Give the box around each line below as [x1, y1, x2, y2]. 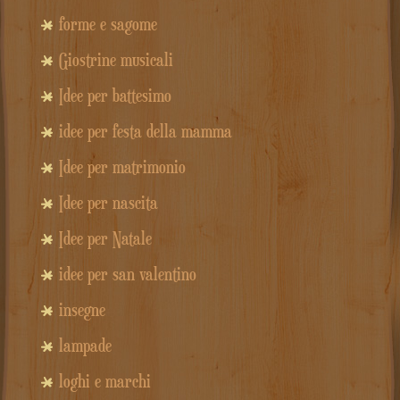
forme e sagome [58, 12, 157, 35]
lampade [58, 334, 112, 356]
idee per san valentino [58, 262, 196, 285]
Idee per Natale [58, 227, 152, 249]
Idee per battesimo [58, 84, 171, 106]
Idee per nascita [58, 191, 158, 213]
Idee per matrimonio [58, 155, 186, 178]
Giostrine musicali [58, 48, 173, 71]
